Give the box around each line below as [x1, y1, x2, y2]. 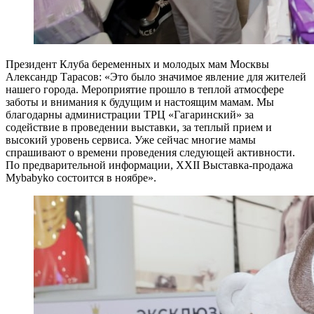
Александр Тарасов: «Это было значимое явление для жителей [6, 71, 306, 83]
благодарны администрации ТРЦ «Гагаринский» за [6, 109, 254, 121]
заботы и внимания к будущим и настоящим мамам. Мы [6, 96, 274, 109]
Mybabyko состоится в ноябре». [6, 172, 156, 184]
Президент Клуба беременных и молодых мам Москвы [6, 58, 269, 71]
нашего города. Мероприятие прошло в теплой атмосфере [6, 83, 284, 96]
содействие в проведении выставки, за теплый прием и [6, 121, 272, 134]
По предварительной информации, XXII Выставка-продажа [6, 159, 293, 172]
